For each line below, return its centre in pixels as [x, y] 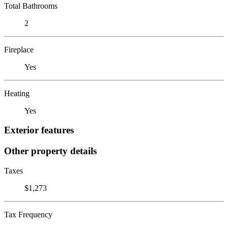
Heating [17, 93]
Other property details [50, 151]
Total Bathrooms [31, 6]
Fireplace [19, 49]
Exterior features [39, 130]
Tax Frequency [28, 214]
